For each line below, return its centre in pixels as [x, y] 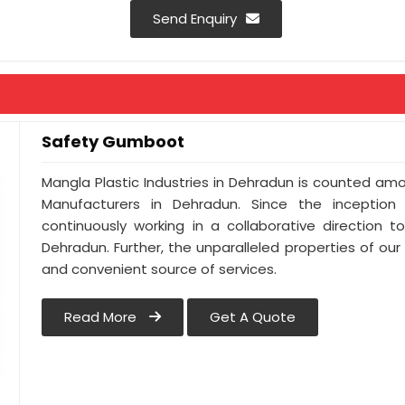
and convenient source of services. [160, 269]
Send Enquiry [194, 19]
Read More [103, 317]
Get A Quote [253, 317]
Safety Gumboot [113, 141]
